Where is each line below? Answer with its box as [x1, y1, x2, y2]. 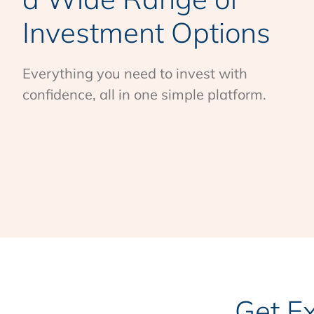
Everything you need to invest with [22, 64, 247, 82]
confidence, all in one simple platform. [22, 86, 266, 103]
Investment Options [22, 15, 271, 50]
